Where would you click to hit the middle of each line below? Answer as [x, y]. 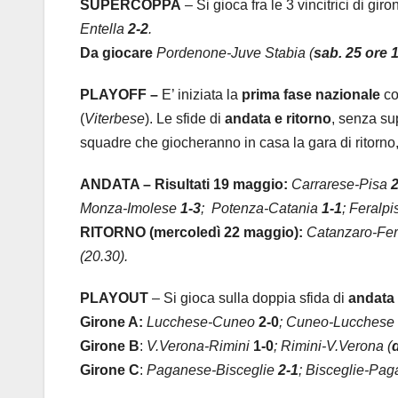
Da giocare [116, 53]
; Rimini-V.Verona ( [333, 346]
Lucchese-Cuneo [201, 322]
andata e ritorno [278, 119]
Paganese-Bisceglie [212, 370]
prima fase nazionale [311, 95]
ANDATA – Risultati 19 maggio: [186, 185]
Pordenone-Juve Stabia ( [235, 53]
